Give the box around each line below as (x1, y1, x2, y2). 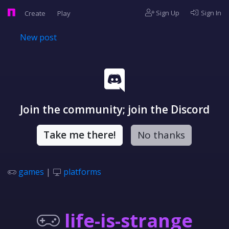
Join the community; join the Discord (19, 102, 210, 117)
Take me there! (43, 128, 116, 142)
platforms (63, 166, 101, 177)
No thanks (137, 128, 185, 142)
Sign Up (154, 8, 180, 17)
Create (25, 9, 47, 18)
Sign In (199, 8, 221, 17)
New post (20, 32, 57, 43)
